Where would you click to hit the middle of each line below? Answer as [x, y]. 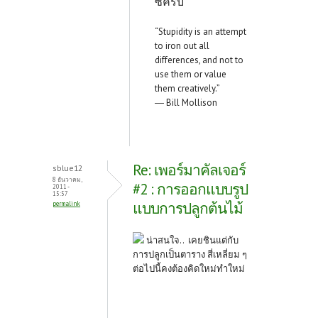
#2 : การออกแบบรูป [190, 190]
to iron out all [182, 46]
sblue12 [67, 168]
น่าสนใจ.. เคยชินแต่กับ [191, 241]
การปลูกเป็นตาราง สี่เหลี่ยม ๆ [190, 255]
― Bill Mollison [186, 103]
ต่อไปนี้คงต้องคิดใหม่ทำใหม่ [189, 269]
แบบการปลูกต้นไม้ [188, 209]
